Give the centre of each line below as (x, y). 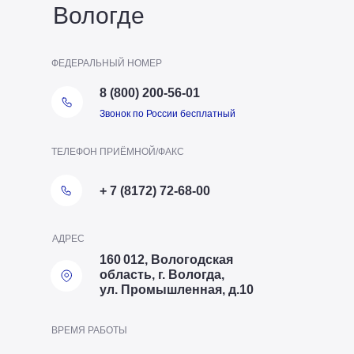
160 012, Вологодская (166, 259)
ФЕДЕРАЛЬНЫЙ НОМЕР (107, 63)
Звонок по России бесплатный (167, 113)
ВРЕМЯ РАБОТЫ (89, 330)
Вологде (98, 15)
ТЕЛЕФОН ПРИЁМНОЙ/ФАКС (118, 151)
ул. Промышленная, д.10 (176, 289)
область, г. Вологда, (162, 274)
